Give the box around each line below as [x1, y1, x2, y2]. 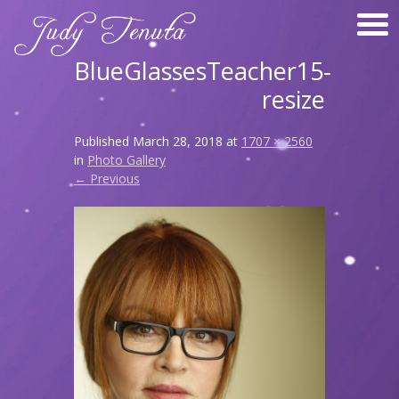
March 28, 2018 [133, 133, 223, 150]
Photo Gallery [87, 151, 166, 168]
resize [262, 83, 325, 116]
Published [74, 133, 133, 150]
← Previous [74, 170, 140, 187]
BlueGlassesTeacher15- [74, 54, 331, 87]
